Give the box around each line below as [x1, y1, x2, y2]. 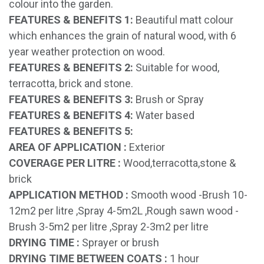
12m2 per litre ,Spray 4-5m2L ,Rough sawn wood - [9, 204, 239, 217]
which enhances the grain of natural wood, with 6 [9, 29, 236, 42]
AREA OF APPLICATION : [9, 141, 129, 153]
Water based [136, 109, 194, 121]
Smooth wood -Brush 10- [131, 189, 247, 201]
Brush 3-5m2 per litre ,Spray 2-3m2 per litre [9, 220, 209, 233]
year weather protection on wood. [9, 45, 165, 58]
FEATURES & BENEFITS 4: [9, 109, 136, 121]
